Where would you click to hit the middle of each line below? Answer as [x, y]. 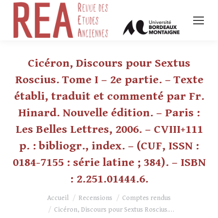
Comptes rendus [146, 198]
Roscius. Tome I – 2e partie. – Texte [109, 80]
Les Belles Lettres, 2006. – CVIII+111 [109, 130]
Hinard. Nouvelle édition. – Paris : [109, 113]
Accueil [58, 198]
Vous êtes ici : [33, 194]
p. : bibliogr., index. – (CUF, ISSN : [109, 146]
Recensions [95, 198]
